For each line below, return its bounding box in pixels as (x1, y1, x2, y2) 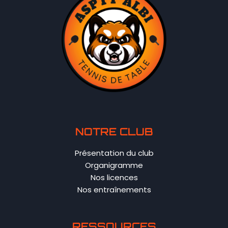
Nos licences (90, 172, 138, 183)
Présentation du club (74, 148, 154, 158)
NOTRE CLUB (75, 125, 153, 138)
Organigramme (85, 160, 143, 170)
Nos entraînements (77, 184, 151, 195)
